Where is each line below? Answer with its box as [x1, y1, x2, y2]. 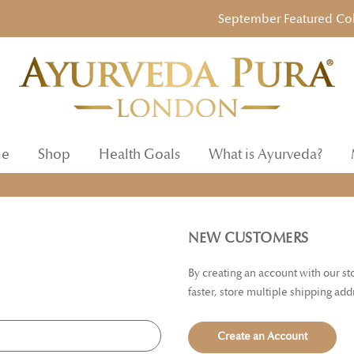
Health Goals [99, 146, 180, 164]
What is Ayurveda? [209, 146, 322, 164]
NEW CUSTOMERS [188, 230, 309, 247]
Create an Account [217, 330, 308, 344]
